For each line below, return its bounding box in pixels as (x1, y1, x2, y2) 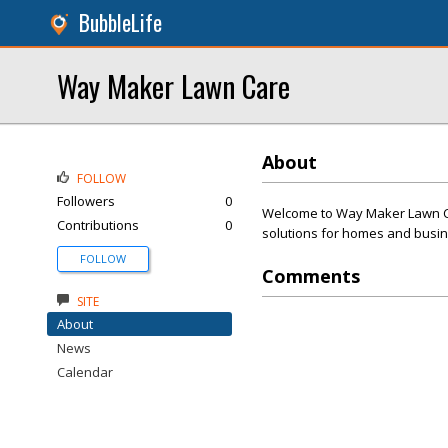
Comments (262, 264, 360, 288)
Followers (57, 192, 115, 210)
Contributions (57, 216, 139, 234)
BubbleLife (79, 7, 162, 38)
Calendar (57, 363, 113, 381)
